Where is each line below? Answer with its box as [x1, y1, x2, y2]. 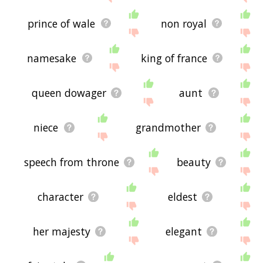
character [37, 189, 83, 204]
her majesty [32, 224, 90, 238]
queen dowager [31, 85, 106, 100]
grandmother [135, 120, 201, 134]
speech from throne [23, 154, 119, 169]
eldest [167, 189, 197, 204]
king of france [140, 50, 207, 65]
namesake [27, 50, 77, 65]
